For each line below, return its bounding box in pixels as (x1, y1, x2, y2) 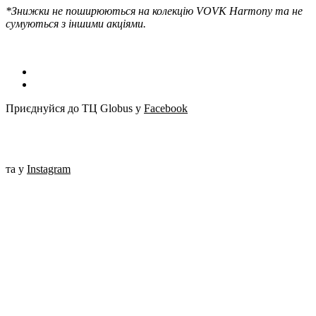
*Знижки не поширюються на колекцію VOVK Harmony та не (6, 5, 303, 18)
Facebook (144, 102, 188, 115)
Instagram (27, 163, 71, 176)
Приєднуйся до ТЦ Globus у (6, 102, 144, 115)
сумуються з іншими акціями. (6, 18, 149, 30)
